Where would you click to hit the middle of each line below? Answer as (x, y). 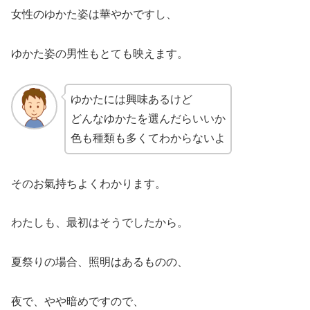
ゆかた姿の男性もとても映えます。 (100, 53)
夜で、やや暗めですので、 (77, 301)
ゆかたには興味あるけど (131, 99)
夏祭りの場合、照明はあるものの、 (100, 262)
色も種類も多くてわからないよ (148, 138)
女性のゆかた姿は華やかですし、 (94, 15)
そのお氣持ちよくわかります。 (89, 183)
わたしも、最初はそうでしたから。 (100, 223)
